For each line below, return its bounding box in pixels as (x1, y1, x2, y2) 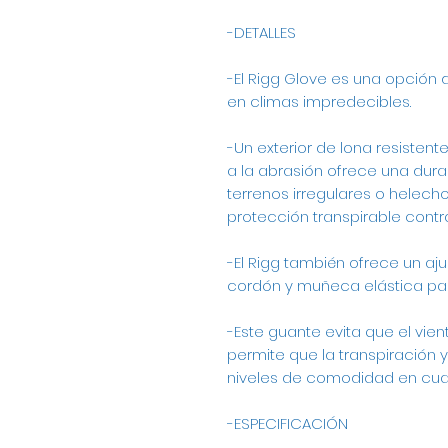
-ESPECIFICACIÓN (227, 413, 348, 435)
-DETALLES (227, 22, 296, 44)
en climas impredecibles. (227, 91, 411, 113)
